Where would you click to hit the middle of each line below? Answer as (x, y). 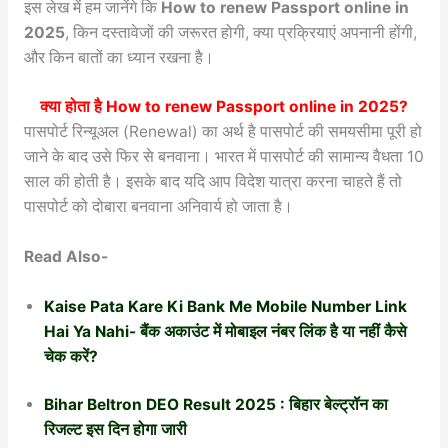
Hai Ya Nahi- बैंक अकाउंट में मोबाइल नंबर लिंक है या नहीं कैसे (225, 331)
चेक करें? (70, 356)
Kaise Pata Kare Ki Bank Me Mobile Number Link (225, 306)
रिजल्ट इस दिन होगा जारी (117, 430)
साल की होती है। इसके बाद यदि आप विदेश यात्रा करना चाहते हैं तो (212, 182)
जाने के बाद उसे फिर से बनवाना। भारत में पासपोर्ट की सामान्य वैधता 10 (223, 157)
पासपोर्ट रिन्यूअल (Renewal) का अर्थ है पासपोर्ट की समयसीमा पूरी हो (222, 132)
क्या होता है (73, 107)
